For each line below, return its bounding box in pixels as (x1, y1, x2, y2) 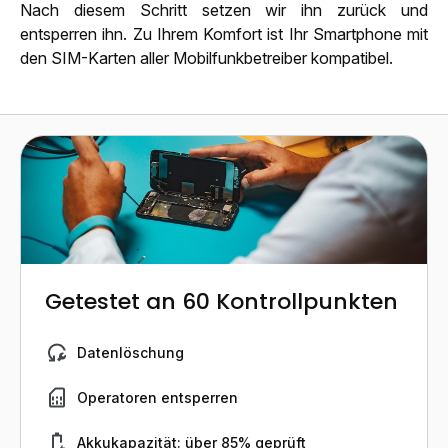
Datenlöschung (77, 343, 184, 361)
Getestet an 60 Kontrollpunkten (45, 285, 398, 317)
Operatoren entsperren (77, 388, 238, 406)
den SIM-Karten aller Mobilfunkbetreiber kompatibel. (20, 47, 393, 68)
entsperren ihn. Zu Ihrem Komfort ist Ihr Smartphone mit (20, 23, 428, 44)
